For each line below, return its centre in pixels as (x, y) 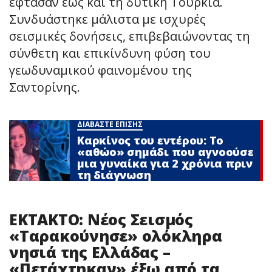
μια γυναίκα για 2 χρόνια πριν (165, 163)
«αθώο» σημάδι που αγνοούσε (165, 151)
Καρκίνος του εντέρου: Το (150, 140)
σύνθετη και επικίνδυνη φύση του (110, 53)
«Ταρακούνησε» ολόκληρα (116, 235)
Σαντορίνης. (45, 87)
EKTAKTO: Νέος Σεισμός (101, 219)
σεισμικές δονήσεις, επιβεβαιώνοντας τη (130, 36)
